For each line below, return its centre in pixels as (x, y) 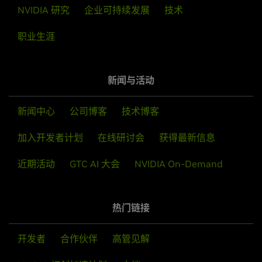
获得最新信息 (187, 138)
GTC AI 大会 (95, 164)
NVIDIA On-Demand (179, 164)
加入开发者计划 (50, 138)
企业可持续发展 (117, 10)
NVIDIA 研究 (44, 10)
